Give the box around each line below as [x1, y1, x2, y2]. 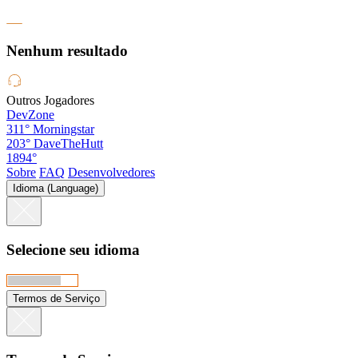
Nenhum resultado [6, 42, 128, 59]
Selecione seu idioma [6, 241, 140, 259]
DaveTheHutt [34, 137, 103, 151]
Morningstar [33, 122, 94, 137]
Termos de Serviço [13, 292, 100, 304]
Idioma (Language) [13, 182, 98, 195]
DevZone [6, 108, 54, 122]
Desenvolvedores [68, 165, 155, 180]
